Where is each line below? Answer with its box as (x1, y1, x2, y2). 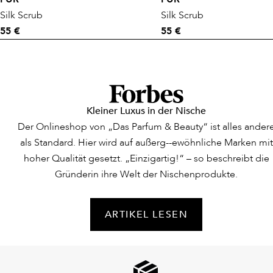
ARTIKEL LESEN (104, 208, 188, 222)
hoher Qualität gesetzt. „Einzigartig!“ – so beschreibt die (23, 152, 269, 166)
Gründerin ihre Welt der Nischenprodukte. (55, 168, 238, 182)
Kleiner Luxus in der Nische (87, 104, 206, 118)
